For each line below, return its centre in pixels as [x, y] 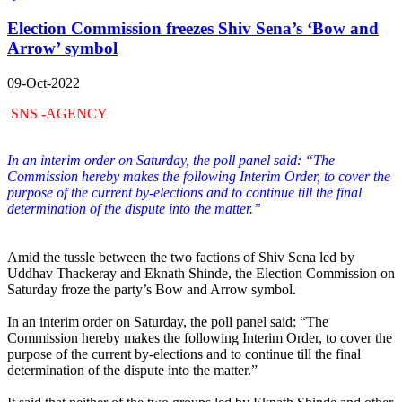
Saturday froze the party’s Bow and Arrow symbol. [152, 289]
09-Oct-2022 [44, 83]
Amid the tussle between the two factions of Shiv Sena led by [181, 257]
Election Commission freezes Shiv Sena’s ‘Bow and [193, 28]
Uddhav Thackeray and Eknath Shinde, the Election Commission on [201, 273]
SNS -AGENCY [59, 113]
